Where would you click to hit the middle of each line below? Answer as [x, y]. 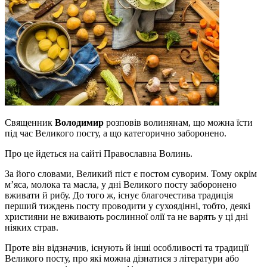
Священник [30, 122]
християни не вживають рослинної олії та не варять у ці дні [126, 216]
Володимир [79, 122]
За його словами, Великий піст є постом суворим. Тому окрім [131, 173]
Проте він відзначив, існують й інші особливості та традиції [127, 247]
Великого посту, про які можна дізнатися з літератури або [122, 258]
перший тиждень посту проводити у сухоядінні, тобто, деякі [128, 206]
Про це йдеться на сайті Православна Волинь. [99, 153]
